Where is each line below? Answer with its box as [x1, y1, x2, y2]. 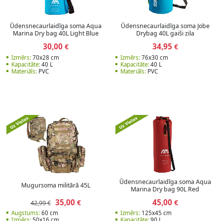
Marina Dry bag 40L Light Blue [13, 29, 99, 38]
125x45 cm [140, 209, 172, 217]
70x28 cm [31, 53, 59, 61]
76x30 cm [140, 53, 169, 61]
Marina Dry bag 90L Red [131, 184, 200, 193]
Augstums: [11, 209, 40, 217]
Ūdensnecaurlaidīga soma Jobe [120, 22, 210, 31]
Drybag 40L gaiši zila [136, 29, 194, 38]
